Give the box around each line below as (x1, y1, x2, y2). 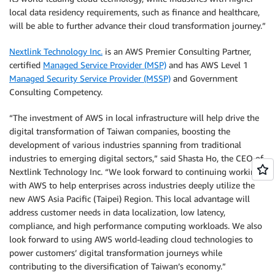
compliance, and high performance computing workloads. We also (9, 220, 262, 231)
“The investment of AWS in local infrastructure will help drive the (9, 112, 259, 123)
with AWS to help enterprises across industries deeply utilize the (9, 180, 255, 190)
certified (9, 60, 43, 70)
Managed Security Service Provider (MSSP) (9, 73, 171, 83)
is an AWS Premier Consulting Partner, (103, 46, 251, 56)
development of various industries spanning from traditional (9, 139, 241, 150)
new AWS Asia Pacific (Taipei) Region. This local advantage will (9, 193, 250, 204)
